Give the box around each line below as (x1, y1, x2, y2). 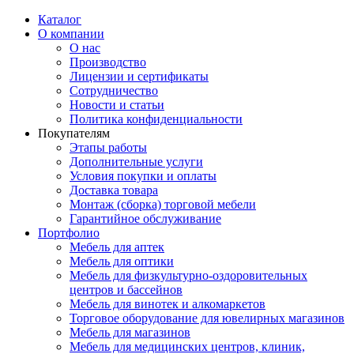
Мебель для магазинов (70, 326, 190, 339)
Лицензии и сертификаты (70, 70, 209, 83)
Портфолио (38, 226, 100, 239)
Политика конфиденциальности (70, 112, 243, 126)
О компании (38, 27, 104, 40)
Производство (70, 55, 146, 69)
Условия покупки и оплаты (70, 169, 217, 183)
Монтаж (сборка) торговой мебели (70, 198, 256, 211)
